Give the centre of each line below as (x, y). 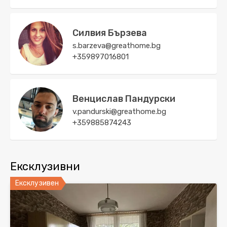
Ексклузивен (37, 183)
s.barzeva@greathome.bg (117, 45)
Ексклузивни (45, 166)
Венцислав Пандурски (124, 99)
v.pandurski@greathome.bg (119, 111)
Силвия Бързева (110, 33)
